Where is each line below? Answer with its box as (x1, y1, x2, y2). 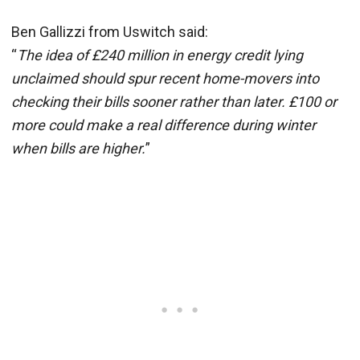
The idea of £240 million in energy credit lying (17, 47, 303, 64)
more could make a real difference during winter (11, 117, 316, 134)
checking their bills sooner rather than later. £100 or (11, 93, 337, 111)
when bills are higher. (11, 140, 145, 157)
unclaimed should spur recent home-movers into (11, 70, 319, 88)
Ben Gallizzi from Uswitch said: (11, 23, 208, 41)
